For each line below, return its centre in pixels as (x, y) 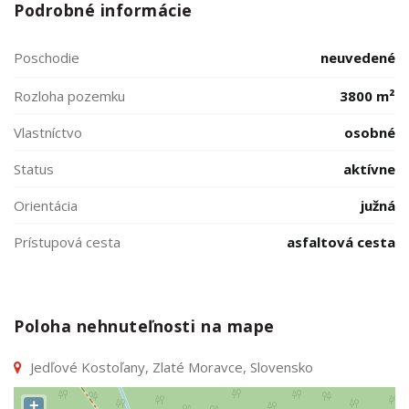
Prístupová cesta (67, 242)
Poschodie (47, 58)
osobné (370, 132)
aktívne (369, 169)
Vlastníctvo (48, 132)
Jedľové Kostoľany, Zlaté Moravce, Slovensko (170, 367)
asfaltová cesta (341, 242)
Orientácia (46, 205)
